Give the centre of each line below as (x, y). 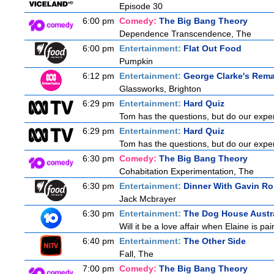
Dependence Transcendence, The (185, 34)
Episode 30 (141, 6)
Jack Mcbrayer (148, 199)
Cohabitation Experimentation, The (187, 171)
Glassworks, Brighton (160, 89)
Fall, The (136, 254)
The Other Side (215, 241)
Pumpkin (136, 61)
